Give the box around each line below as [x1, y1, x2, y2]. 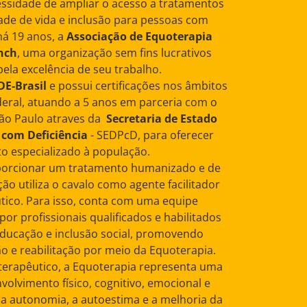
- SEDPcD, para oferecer [88, 127, 214, 143]
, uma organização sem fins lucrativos [16, 45, 212, 61]
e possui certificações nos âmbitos [47, 78, 228, 94]
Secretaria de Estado [106, 111, 217, 127]
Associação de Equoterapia [66, 29, 212, 45]
